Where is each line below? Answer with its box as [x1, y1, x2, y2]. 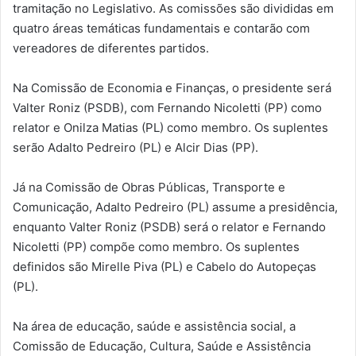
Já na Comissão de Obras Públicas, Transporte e [13, 179, 285, 195]
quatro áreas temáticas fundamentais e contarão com [13, 20, 310, 36]
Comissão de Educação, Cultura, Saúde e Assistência [13, 338, 311, 354]
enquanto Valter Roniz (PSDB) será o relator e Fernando [13, 219, 326, 234]
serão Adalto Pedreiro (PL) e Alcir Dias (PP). [13, 139, 258, 155]
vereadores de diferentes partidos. [13, 40, 209, 56]
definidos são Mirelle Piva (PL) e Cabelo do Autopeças [13, 258, 316, 274]
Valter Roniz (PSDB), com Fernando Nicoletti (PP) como [13, 99, 322, 115]
